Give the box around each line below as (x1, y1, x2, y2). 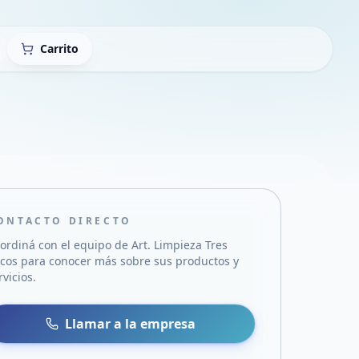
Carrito (40, 41, 79, 56)
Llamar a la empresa (65, 315, 196, 333)
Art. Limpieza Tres (131, 237, 228, 252)
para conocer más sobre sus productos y (18, 253, 240, 268)
